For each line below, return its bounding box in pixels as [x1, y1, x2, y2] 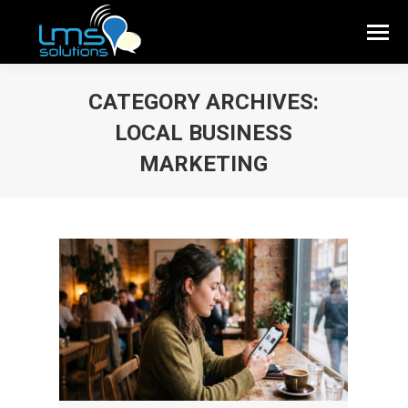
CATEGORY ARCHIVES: [88, 89, 320, 115]
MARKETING [139, 151, 269, 177]
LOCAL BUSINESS [115, 120, 293, 146]
